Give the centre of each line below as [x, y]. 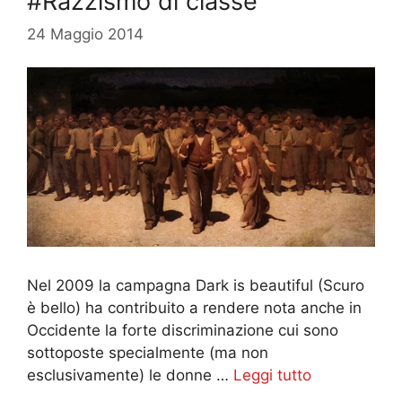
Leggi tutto [272, 375]
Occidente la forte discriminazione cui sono [183, 330]
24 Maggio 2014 [85, 35]
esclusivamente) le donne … [130, 375]
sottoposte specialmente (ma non [148, 353]
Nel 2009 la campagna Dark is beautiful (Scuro [196, 285]
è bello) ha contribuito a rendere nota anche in [194, 308]
